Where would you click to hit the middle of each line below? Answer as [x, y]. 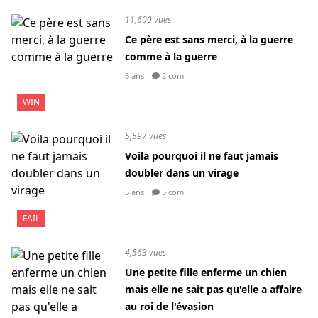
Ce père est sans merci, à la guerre [209, 39]
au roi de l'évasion [169, 306]
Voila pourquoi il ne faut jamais [202, 156]
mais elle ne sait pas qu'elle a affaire [213, 289]
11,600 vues [148, 20]
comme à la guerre [171, 56]
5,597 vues [146, 136]
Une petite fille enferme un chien [206, 272]
